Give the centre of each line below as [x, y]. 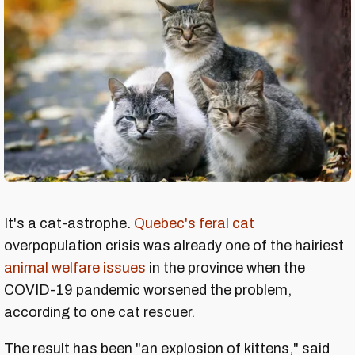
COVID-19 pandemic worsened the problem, [148, 290]
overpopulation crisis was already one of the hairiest [174, 245]
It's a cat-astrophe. [69, 223]
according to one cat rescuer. [103, 312]
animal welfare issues [75, 267]
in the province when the [225, 267]
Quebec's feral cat [194, 223]
